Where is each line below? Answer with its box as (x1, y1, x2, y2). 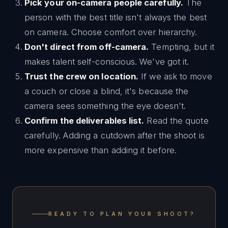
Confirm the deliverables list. (24, 116, 145, 126)
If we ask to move (138, 71, 212, 82)
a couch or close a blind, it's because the (24, 86, 189, 97)
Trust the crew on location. (24, 71, 139, 82)
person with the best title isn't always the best (24, 12, 207, 23)
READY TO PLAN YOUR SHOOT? (48, 210, 196, 218)
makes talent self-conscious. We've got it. (24, 56, 189, 67)
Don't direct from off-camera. (24, 42, 149, 52)
